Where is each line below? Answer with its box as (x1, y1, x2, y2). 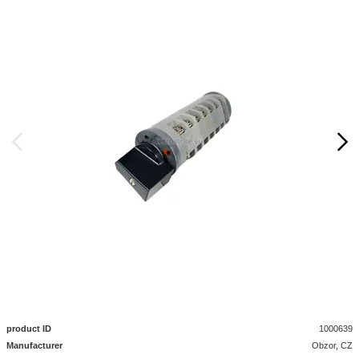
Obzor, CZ (312, 341, 353, 350)
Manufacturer (6, 341, 63, 350)
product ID (6, 324, 51, 333)
